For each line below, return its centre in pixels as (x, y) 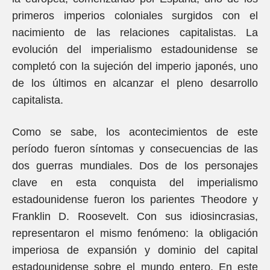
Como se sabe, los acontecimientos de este (135, 132)
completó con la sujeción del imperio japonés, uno (135, 66)
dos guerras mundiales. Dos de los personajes (135, 166)
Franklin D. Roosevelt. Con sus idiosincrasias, (135, 216)
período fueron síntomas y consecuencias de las (135, 149)
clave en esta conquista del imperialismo (135, 183)
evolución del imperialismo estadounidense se (135, 49)
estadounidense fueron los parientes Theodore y (135, 199)
